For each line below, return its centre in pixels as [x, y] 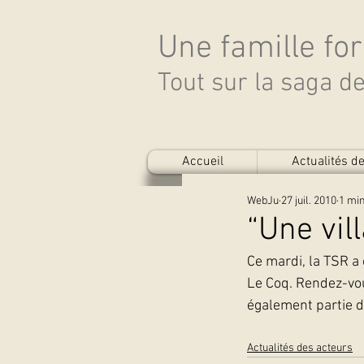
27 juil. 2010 [309, 201]
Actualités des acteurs [300, 348]
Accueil [202, 162]
